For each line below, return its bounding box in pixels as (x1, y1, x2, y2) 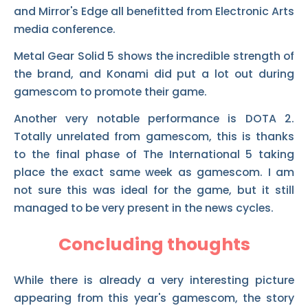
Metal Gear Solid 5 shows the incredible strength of (14, 47, 294, 64)
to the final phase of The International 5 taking (14, 146, 294, 162)
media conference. (14, 21, 115, 37)
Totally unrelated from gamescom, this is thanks (14, 128, 294, 144)
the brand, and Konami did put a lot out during (14, 65, 294, 82)
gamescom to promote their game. (14, 83, 207, 100)
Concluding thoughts (58, 232, 250, 257)
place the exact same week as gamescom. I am (14, 164, 294, 180)
